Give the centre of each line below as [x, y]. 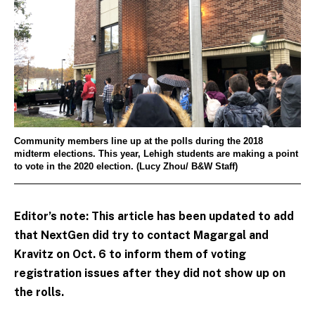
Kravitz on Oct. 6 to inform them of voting [130, 254]
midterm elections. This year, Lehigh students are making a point [156, 154]
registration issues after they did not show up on [150, 273]
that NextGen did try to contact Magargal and [141, 235]
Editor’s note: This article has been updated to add [154, 216]
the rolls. [39, 292]
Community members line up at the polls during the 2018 [139, 142]
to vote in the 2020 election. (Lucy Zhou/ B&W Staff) [126, 167]
